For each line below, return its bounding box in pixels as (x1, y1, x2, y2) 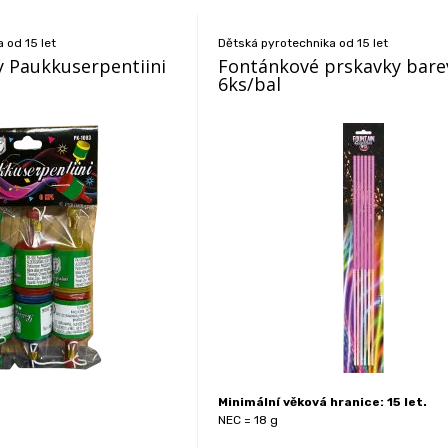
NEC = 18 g (218, 413, 279, 427)
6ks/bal (218, 72, 282, 96)
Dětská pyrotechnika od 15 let (218, 36, 389, 50)
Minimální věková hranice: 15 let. (218, 395, 428, 409)
